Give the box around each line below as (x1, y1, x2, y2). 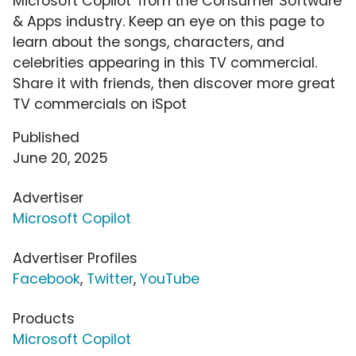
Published (13, 128, 79, 148)
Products (13, 309, 75, 329)
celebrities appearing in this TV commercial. (13, 53, 317, 73)
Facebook (13, 269, 80, 289)
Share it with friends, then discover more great (13, 74, 335, 94)
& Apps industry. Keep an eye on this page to (13, 12, 324, 32)
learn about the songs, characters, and (13, 33, 284, 52)
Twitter (87, 269, 133, 289)
